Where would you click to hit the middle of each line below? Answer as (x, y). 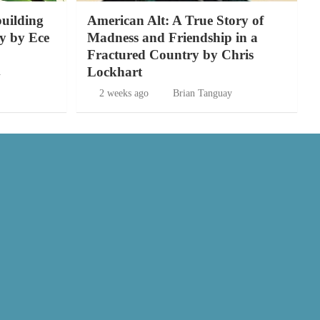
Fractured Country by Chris (170, 54)
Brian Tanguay (202, 93)
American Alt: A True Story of (175, 20)
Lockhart (114, 71)
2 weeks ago (124, 93)
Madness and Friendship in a (172, 37)
